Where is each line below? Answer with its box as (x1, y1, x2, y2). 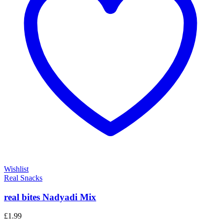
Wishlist (4, 165, 29, 174)
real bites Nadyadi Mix (4, 191, 96, 202)
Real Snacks (4, 174, 42, 183)
